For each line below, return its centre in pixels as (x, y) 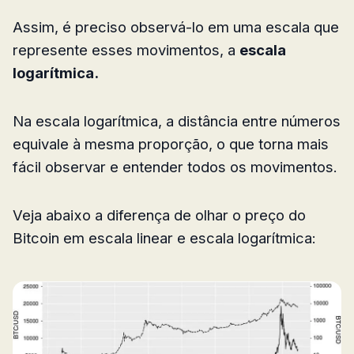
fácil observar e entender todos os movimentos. (175, 166)
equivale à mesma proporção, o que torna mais (171, 143)
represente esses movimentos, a (126, 49)
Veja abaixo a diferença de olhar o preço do (159, 215)
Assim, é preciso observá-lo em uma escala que (176, 26)
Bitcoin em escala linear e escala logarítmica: (164, 237)
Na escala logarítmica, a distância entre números (177, 121)
